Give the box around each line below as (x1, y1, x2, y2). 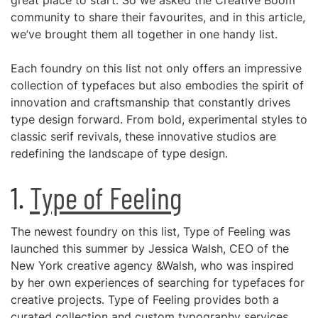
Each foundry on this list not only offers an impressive (11, 61, 302, 75)
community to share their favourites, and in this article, (11, 10, 305, 24)
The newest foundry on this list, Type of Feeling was (11, 224, 290, 238)
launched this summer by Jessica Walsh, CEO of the (11, 241, 289, 256)
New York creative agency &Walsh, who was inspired (11, 258, 294, 273)
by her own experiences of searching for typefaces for (11, 275, 305, 290)
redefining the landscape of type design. (11, 146, 228, 160)
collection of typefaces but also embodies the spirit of (11, 78, 304, 92)
